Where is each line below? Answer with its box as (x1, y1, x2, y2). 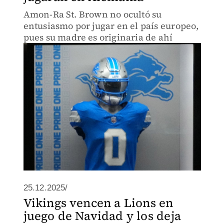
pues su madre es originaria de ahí (23, 31, 173, 43)
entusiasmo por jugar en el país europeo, (23, 19, 199, 32)
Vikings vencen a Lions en (23, 194, 173, 211)
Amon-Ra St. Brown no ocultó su (23, 8, 162, 20)
